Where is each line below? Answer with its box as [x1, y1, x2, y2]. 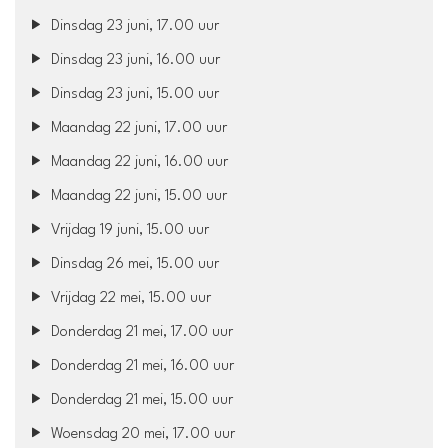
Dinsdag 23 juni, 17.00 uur [47, 18, 220, 34]
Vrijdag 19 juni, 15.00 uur [47, 222, 210, 238]
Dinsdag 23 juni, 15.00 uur [47, 86, 220, 102]
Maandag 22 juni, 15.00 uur [47, 188, 228, 204]
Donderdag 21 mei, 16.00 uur [47, 358, 235, 374]
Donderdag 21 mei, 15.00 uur [47, 392, 234, 408]
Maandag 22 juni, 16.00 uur [47, 154, 229, 170]
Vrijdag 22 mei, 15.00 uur [47, 290, 212, 306]
